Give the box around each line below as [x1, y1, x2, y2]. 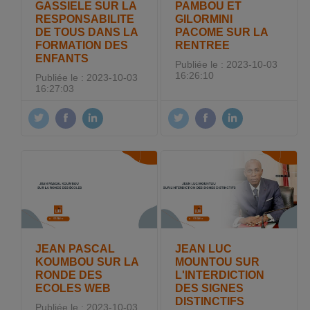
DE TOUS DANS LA [35, 26, 138, 39]
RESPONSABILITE [35, 12, 135, 26]
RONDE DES [35, 268, 103, 281]
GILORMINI [175, 12, 233, 26]
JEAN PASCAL [35, 241, 116, 255]
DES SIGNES [175, 281, 244, 294]
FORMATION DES [35, 39, 129, 52]
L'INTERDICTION [175, 268, 265, 281]
